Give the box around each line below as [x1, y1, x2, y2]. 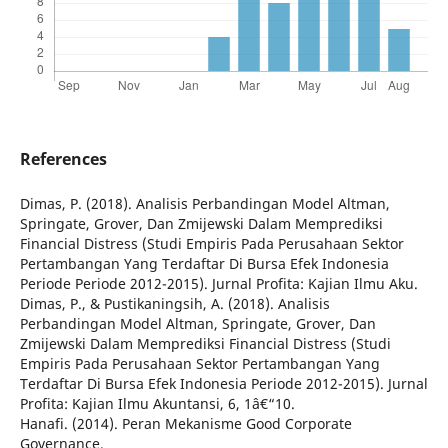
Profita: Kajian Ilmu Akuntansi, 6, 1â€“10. [19, 394, 295, 414]
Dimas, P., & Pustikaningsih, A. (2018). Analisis [19, 294, 330, 314]
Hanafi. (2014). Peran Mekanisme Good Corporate [19, 414, 352, 434]
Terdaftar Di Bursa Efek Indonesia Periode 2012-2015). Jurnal [19, 374, 428, 394]
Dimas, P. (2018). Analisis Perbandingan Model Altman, [19, 194, 390, 214]
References [19, 148, 107, 171]
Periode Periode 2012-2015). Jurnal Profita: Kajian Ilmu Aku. [19, 274, 418, 294]
